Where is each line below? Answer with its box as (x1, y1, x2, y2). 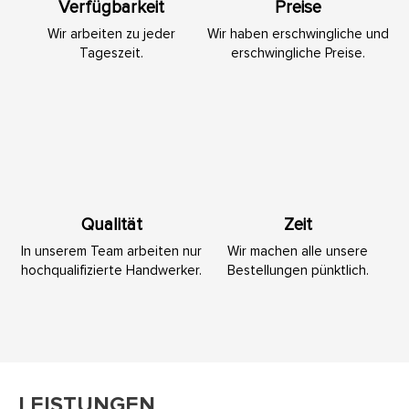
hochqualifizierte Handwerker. (21, 262, 202, 278)
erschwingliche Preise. (230, 45, 365, 61)
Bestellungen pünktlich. (226, 262, 369, 278)
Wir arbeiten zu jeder (47, 26, 175, 42)
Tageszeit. (79, 45, 143, 61)
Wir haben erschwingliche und (206, 26, 389, 42)
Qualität (80, 215, 142, 236)
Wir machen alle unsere (227, 243, 368, 259)
